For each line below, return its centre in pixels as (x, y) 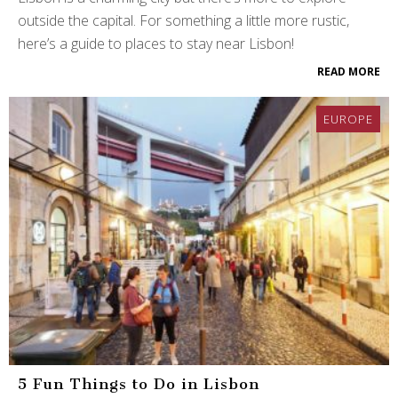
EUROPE (348, 119)
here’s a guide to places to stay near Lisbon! (156, 44)
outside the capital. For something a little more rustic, (183, 21)
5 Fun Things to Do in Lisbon (139, 384)
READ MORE (349, 72)
